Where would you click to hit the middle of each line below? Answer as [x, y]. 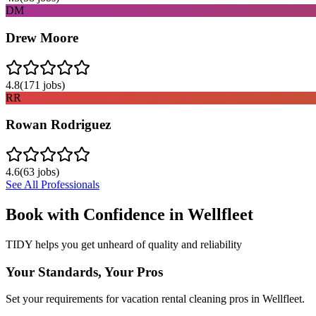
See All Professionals [53, 184]
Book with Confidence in [97, 214]
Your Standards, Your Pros [84, 272]
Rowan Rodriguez [58, 125]
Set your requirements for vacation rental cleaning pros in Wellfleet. [155, 299]
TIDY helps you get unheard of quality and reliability [124, 244]
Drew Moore [42, 37]
